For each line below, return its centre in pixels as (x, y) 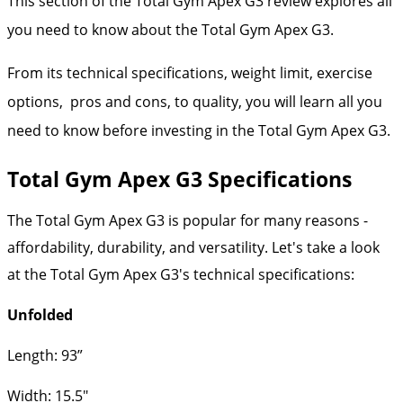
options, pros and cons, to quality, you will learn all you (195, 101)
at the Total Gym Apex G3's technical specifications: (181, 274)
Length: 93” (45, 355)
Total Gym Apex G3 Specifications (179, 179)
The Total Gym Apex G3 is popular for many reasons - (188, 220)
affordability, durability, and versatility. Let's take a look (193, 247)
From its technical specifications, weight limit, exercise (190, 72)
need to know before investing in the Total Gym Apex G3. (199, 130)
